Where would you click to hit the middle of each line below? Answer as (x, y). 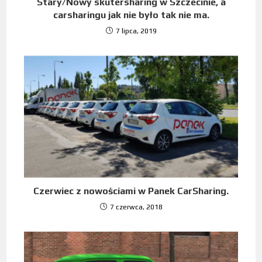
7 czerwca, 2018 (136, 207)
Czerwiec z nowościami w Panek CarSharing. (131, 191)
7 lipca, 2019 (136, 31)
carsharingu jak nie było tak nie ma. (131, 15)
